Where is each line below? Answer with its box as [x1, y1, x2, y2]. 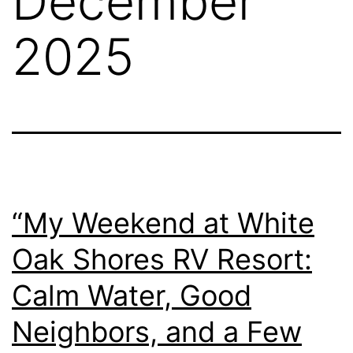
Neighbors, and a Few [12, 314, 302, 349]
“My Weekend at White [12, 205, 314, 240]
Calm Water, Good [12, 277, 251, 313]
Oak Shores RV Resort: [12, 241, 312, 277]
